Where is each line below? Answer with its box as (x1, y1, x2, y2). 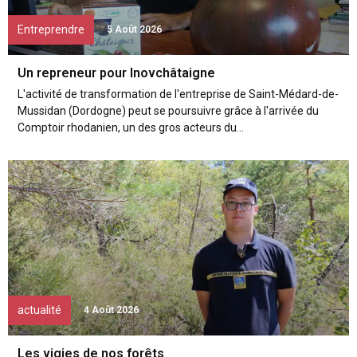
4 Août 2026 (84, 304, 139, 316)
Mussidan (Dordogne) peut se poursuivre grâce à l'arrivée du (18, 104, 319, 117)
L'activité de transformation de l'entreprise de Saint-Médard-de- (18, 88, 339, 100)
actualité (18, 304, 61, 316)
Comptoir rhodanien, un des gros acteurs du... (18, 121, 244, 134)
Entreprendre (18, 23, 84, 36)
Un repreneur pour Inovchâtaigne (18, 65, 215, 80)
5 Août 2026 (107, 24, 162, 35)
